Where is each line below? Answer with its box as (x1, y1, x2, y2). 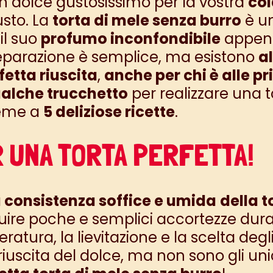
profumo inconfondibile (40, 29, 221, 49)
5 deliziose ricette (43, 102, 175, 122)
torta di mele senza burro (52, 10, 241, 30)
